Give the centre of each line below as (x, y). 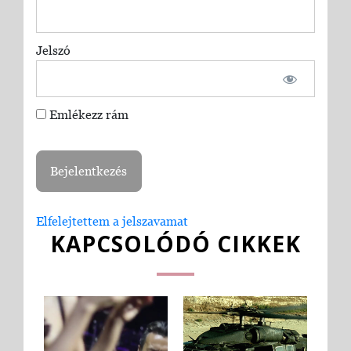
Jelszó (53, 51)
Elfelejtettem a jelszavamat (112, 221)
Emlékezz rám (87, 115)
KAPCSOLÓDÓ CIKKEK (175, 243)
